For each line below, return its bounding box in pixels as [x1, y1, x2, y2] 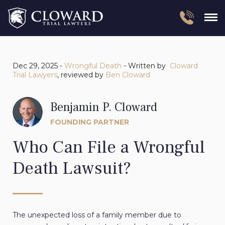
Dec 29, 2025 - [13, 61, 64, 71]
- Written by [122, 61, 168, 71]
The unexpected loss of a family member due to [13, 210, 181, 220]
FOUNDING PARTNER [50, 118, 129, 127]
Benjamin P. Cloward [50, 99, 157, 116]
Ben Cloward [105, 70, 150, 80]
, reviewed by [57, 70, 105, 80]
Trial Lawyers [13, 70, 57, 80]
